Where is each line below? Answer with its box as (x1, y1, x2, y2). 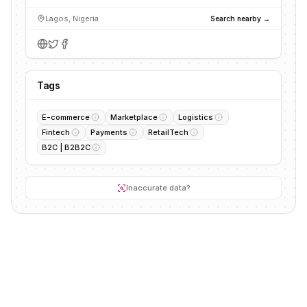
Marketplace (110, 112, 158, 122)
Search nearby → (210, 14, 270, 23)
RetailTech (148, 127, 188, 137)
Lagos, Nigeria (45, 14, 99, 23)
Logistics (178, 112, 213, 122)
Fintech (42, 127, 70, 137)
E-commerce (42, 112, 90, 122)
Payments (90, 127, 127, 137)
